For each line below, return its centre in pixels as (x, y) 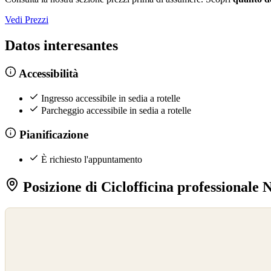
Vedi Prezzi (27, 20)
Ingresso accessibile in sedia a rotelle (111, 98)
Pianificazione (52, 135)
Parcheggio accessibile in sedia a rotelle (116, 110)
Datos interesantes (61, 46)
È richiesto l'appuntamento (92, 159)
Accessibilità (47, 73)
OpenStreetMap (31, 227)
